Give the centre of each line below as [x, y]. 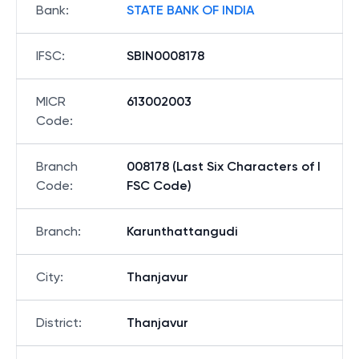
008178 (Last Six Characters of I [224, 166]
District [57, 323]
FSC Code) [159, 186]
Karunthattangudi [182, 231]
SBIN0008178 [165, 56]
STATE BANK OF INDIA [190, 10]
